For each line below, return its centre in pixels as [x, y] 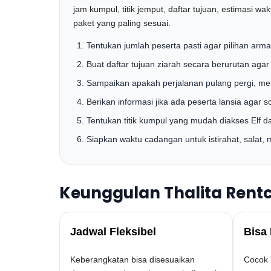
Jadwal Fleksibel [113, 232]
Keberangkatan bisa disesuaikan [132, 260]
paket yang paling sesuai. [122, 23]
